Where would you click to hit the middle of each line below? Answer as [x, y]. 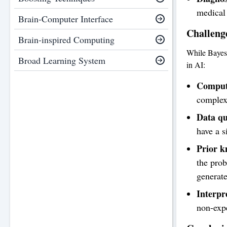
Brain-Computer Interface [66, 19]
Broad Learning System [62, 60]
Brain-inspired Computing [66, 40]
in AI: [196, 64]
